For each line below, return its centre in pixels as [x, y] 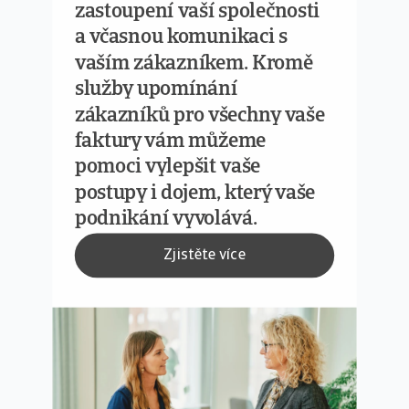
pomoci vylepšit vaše [168, 168]
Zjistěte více [204, 255]
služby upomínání [156, 90]
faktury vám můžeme [170, 142]
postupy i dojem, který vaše [194, 194]
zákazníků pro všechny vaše [199, 116]
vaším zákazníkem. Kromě [194, 64]
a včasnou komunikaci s [181, 38]
